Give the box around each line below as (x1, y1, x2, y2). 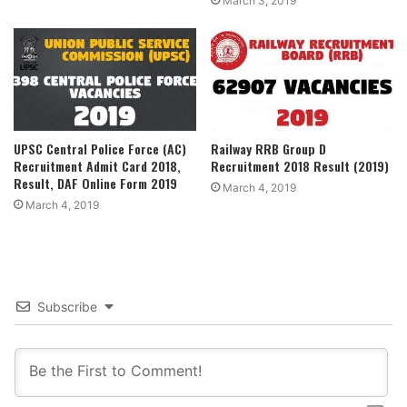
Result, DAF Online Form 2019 (14, 173, 177, 193)
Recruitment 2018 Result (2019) (211, 155, 389, 175)
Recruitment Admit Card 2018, (14, 155, 181, 175)
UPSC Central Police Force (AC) (14, 138, 186, 158)
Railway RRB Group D (211, 138, 326, 158)
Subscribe (37, 298, 97, 314)
